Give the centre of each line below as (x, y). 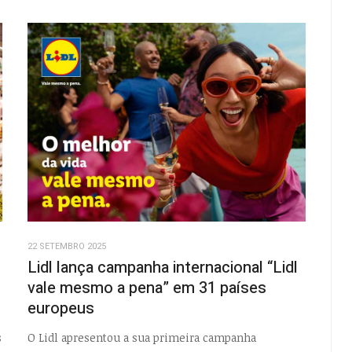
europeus (60, 309)
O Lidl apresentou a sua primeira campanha (141, 337)
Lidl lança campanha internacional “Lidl (162, 268)
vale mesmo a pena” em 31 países (147, 288)
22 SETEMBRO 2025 (66, 247)
